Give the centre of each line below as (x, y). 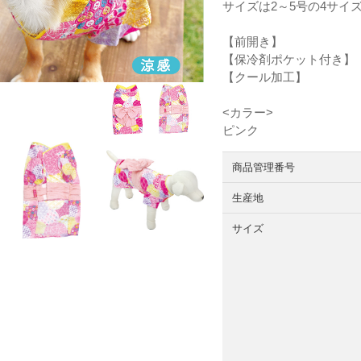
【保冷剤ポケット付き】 (288, 60)
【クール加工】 (264, 77)
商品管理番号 (264, 168)
